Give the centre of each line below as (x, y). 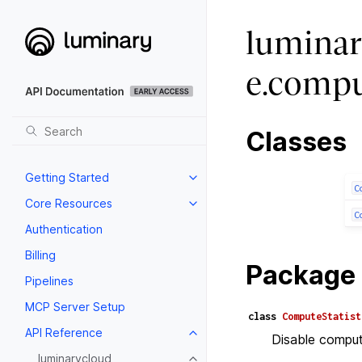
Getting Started (67, 177)
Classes (296, 142)
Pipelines (49, 280)
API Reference (64, 332)
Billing (40, 255)
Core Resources (69, 203)
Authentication (64, 229)
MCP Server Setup (75, 306)
